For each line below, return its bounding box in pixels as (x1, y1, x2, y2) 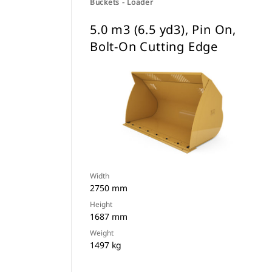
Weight (90, 228, 114, 238)
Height (90, 199, 112, 209)
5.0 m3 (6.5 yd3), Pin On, (90, 21, 237, 38)
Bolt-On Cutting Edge (90, 38, 219, 55)
